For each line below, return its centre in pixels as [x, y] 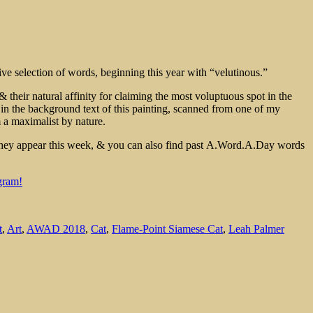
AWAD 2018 [56, 228]
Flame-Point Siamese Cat [167, 228]
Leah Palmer [256, 228]
